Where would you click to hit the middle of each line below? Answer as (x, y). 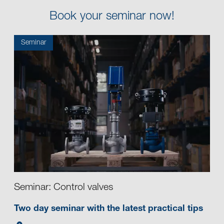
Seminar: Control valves (63, 188)
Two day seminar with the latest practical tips (108, 209)
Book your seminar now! (112, 17)
